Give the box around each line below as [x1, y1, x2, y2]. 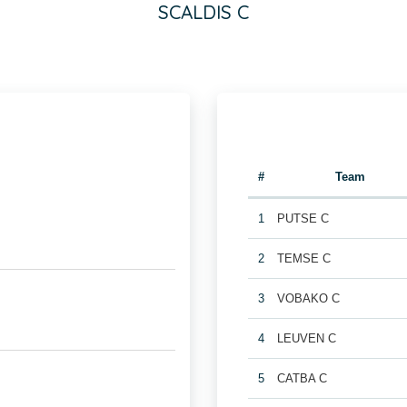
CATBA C [277, 372, 328, 385]
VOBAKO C [277, 292, 341, 305]
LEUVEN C [277, 332, 337, 345]
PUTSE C [277, 212, 330, 225]
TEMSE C [277, 252, 332, 265]
